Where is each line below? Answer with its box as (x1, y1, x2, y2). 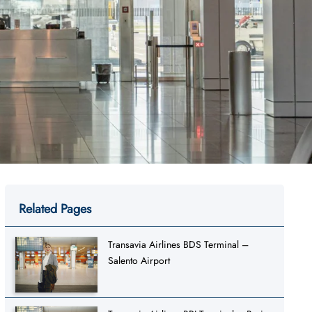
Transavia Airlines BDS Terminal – (108, 237, 249, 251)
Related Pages (18, 199, 91, 218)
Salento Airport (108, 253, 171, 267)
